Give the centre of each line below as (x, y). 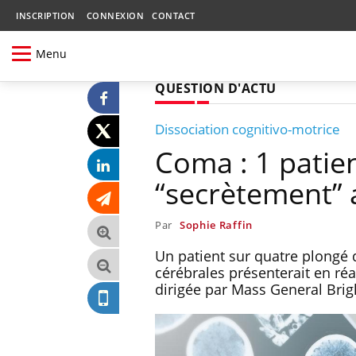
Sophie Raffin (216, 224)
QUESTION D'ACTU (216, 88)
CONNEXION (115, 15)
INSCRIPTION (46, 15)
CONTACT (174, 15)
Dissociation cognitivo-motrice (248, 129)
